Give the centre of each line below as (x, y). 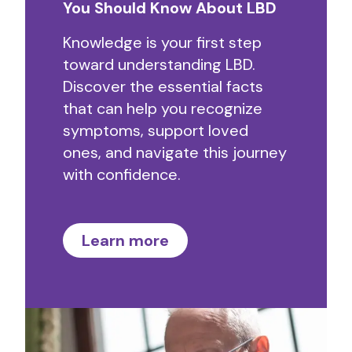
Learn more (125, 240)
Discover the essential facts (163, 86)
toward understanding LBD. (159, 64)
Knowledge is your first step (162, 42)
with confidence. (122, 174)
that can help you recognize (163, 108)
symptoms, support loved (156, 130)
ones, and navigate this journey (175, 152)
